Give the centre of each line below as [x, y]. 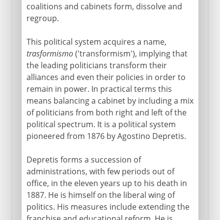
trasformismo [50, 53]
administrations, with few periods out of [100, 171]
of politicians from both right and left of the [106, 112]
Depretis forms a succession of [83, 159]
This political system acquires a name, [96, 41]
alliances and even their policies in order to [106, 77]
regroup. [42, 18]
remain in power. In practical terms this [99, 89]
